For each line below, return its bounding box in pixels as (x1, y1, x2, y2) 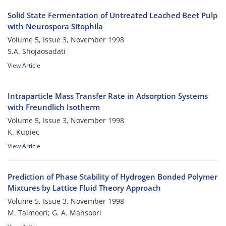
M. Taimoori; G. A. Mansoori (8, 208, 101, 218)
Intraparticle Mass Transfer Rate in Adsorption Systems (8, 91, 208, 101)
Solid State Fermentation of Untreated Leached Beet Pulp (8, 10, 217, 21)
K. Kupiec (8, 127, 39, 137)
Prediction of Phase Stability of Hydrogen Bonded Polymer (8, 172, 217, 182)
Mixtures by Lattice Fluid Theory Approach (8, 183, 161, 193)
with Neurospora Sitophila (8, 21, 103, 32)
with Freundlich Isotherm (8, 102, 100, 112)
